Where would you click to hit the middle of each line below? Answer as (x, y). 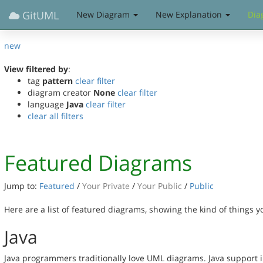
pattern (58, 81)
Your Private (107, 186)
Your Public (160, 186)
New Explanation (190, 14)
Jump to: (22, 186)
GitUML (39, 15)
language (47, 104)
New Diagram (104, 14)
